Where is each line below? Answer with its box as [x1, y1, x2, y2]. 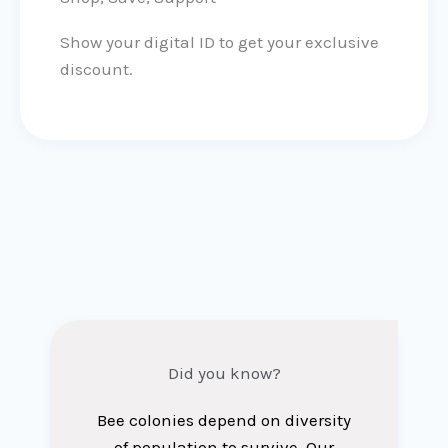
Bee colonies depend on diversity [97, 410, 351, 431]
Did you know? [167, 363, 281, 384]
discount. [60, 59, 133, 80]
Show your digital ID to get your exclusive [60, 32, 379, 53]
